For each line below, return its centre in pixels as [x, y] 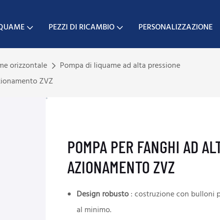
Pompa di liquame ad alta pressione [120, 66]
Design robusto [103, 195]
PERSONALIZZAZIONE [175, 27]
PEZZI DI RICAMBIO [81, 27]
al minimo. [94, 210]
